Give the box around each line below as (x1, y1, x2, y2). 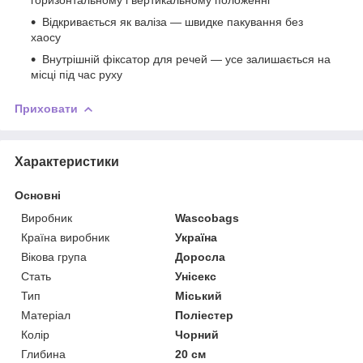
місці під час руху (31, 67, 122, 81)
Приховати (15, 101, 78, 115)
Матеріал (21, 308, 70, 322)
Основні (15, 188, 61, 202)
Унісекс (175, 269, 217, 283)
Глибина (21, 347, 66, 361)
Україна (175, 230, 218, 244)
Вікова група (21, 250, 87, 263)
